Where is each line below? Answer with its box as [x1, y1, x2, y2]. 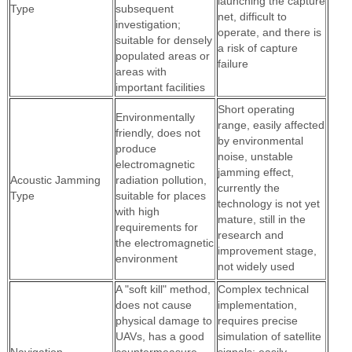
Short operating [217, 103, 295, 115]
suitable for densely [115, 34, 212, 46]
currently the [217, 181, 280, 194]
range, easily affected [217, 119, 324, 131]
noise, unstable [217, 150, 293, 163]
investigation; [115, 18, 181, 31]
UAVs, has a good [115, 330, 204, 343]
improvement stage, [217, 244, 317, 257]
